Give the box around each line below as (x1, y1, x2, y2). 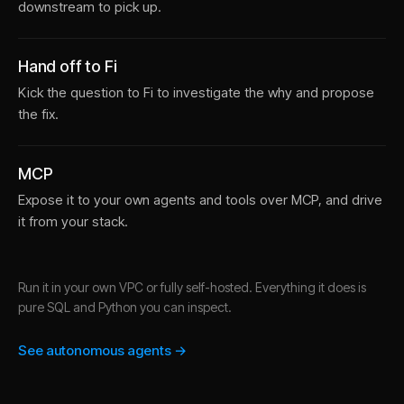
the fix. (18, 106, 59, 123)
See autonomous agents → (18, 342, 187, 359)
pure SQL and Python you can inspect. (18, 299, 232, 315)
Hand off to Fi (18, 57, 117, 76)
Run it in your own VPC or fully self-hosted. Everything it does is (18, 280, 366, 295)
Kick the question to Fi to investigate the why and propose (18, 84, 374, 101)
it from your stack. (18, 213, 128, 230)
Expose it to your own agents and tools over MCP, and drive (18, 191, 382, 208)
